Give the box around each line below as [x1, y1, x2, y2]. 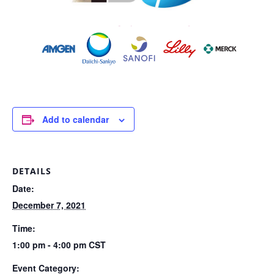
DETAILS [12, 165, 51, 177]
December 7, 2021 [12, 198, 86, 211]
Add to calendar [42, 113, 109, 125]
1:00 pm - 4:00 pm [12, 238, 89, 251]
